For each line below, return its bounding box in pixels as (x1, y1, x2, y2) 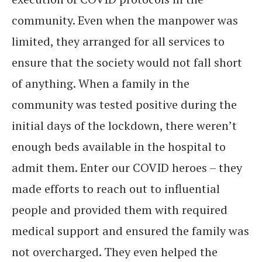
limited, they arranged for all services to (12, 33, 225, 49)
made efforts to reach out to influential (12, 181, 220, 196)
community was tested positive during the (12, 96, 237, 112)
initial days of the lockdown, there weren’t (12, 118, 237, 133)
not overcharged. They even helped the (12, 244, 218, 260)
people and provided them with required (12, 202, 227, 218)
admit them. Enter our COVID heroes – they (12, 160, 242, 175)
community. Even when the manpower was (12, 12, 238, 28)
